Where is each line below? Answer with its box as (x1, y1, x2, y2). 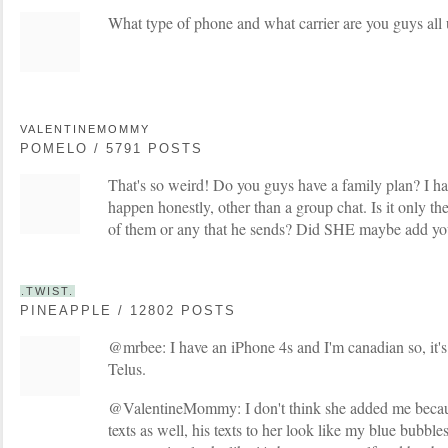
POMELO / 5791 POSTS (20, 141, 203, 156)
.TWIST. (21, 285, 74, 297)
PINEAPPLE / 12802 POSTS (20, 303, 236, 318)
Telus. (108, 358, 146, 379)
